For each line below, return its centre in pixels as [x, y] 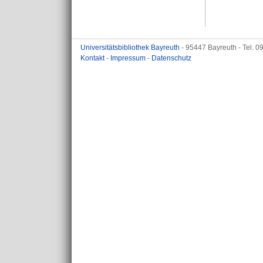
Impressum [129, 58]
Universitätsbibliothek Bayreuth [131, 48]
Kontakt [93, 58]
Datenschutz [171, 58]
